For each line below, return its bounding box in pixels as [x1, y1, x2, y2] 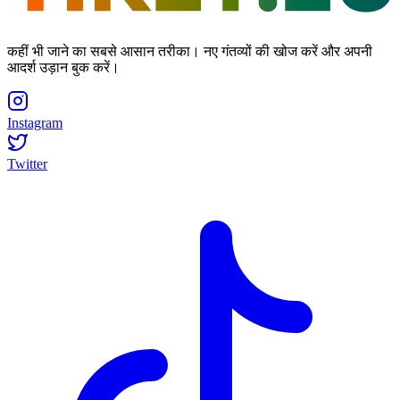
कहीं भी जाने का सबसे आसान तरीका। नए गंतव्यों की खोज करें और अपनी [7, 43, 372, 59]
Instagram [7, 114, 62, 130]
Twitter [7, 155, 47, 171]
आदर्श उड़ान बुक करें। [7, 59, 120, 75]
